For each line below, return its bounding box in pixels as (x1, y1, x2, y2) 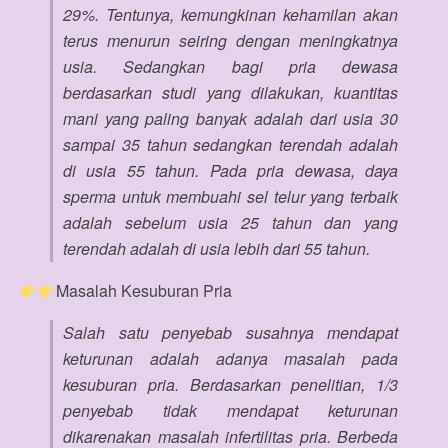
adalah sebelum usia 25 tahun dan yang (63, 211, 398, 234)
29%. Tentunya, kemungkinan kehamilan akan (63, 3, 398, 26)
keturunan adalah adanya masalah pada (63, 347, 398, 370)
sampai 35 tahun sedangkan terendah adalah (63, 133, 398, 156)
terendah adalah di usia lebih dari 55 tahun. (63, 237, 370, 260)
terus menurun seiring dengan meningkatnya (63, 29, 398, 52)
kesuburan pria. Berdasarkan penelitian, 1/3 (63, 373, 398, 396)
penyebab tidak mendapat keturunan (63, 399, 398, 422)
